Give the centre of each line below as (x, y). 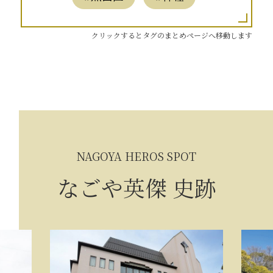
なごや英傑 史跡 (136, 187)
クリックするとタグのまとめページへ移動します (172, 35)
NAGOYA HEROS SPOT (136, 156)
